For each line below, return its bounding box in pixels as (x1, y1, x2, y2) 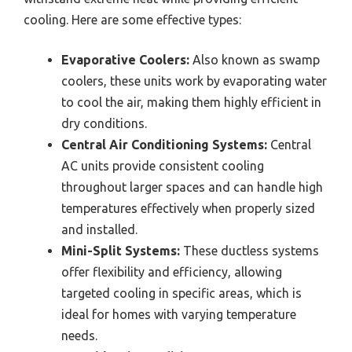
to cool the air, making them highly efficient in (61, 95, 321, 110)
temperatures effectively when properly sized (61, 201, 315, 216)
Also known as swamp (189, 53, 320, 68)
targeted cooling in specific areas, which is (61, 286, 302, 301)
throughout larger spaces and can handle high (61, 180, 323, 195)
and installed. (61, 222, 137, 237)
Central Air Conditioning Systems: (61, 137, 267, 152)
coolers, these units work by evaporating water (61, 74, 327, 89)
